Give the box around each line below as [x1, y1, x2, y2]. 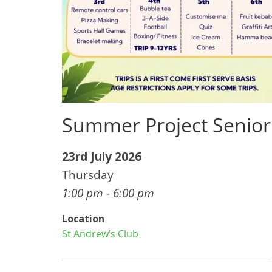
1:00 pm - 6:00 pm [62, 185, 154, 201]
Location [62, 212, 104, 225]
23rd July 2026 [62, 148, 141, 165]
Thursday [62, 166, 114, 183]
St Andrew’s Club [62, 227, 138, 240]
